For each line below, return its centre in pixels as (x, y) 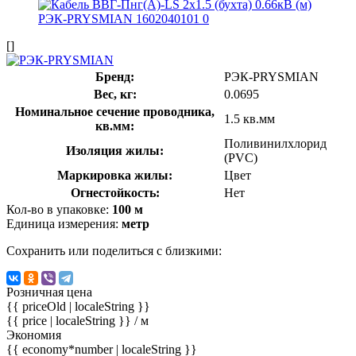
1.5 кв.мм (250, 118)
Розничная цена (49, 292)
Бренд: (115, 76)
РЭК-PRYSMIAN (271, 76)
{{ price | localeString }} (70, 320)
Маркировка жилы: (115, 175)
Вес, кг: (115, 94)
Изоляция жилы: (115, 150)
